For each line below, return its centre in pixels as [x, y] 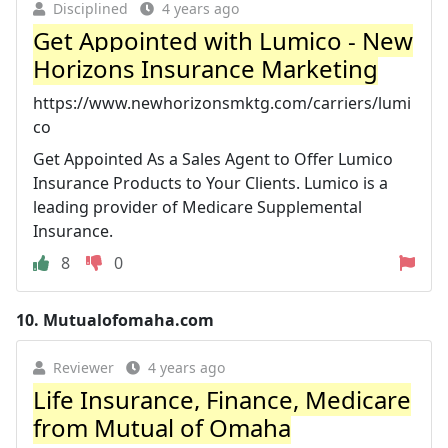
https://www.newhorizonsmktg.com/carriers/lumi [222, 102]
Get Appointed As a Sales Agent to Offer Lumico [213, 158]
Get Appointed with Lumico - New [223, 40]
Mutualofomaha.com [128, 319]
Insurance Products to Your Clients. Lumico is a [210, 182]
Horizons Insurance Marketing [205, 68]
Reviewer [83, 367]
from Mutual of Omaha [162, 427]
